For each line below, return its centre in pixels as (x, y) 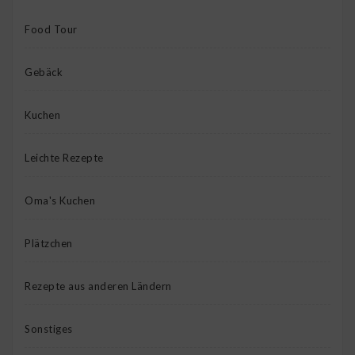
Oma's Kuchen (60, 201)
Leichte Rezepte (64, 158)
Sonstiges (49, 329)
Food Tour (51, 30)
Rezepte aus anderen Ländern (98, 286)
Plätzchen (49, 244)
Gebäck (44, 73)
